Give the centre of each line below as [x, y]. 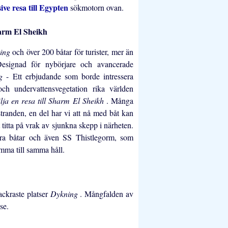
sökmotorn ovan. [97, 8]
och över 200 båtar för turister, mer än [73, 52]
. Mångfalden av [107, 194]
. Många [120, 101]
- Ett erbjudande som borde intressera [70, 76]
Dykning [65, 194]
